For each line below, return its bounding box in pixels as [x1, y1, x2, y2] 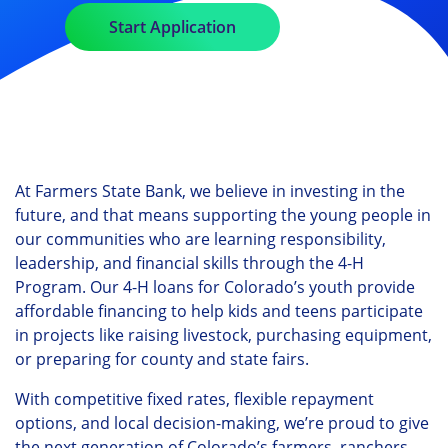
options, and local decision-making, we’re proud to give [15, 412, 429, 435]
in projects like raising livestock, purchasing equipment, [15, 324, 432, 347]
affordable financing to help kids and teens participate [15, 300, 423, 323]
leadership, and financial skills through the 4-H [15, 252, 364, 275]
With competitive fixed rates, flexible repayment [15, 388, 374, 411]
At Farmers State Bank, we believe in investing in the [15, 180, 405, 203]
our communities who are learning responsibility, [15, 228, 386, 251]
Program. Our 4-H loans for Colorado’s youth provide [15, 276, 415, 299]
